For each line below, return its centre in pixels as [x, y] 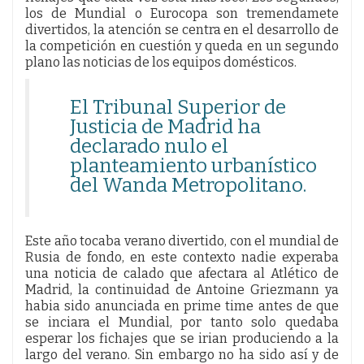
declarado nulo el [149, 146]
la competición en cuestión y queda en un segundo [182, 45]
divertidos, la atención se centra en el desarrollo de [182, 29]
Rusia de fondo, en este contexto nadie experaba [182, 257]
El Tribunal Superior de [178, 107]
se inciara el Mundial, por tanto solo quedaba [182, 322]
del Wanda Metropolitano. [188, 185]
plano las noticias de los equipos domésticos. [161, 62]
